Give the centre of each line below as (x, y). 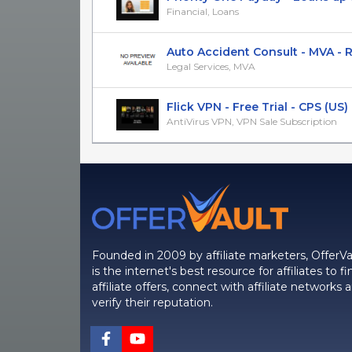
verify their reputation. (152, 302)
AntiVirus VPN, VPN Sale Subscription (252, 121)
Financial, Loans (203, 11)
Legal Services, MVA (211, 66)
